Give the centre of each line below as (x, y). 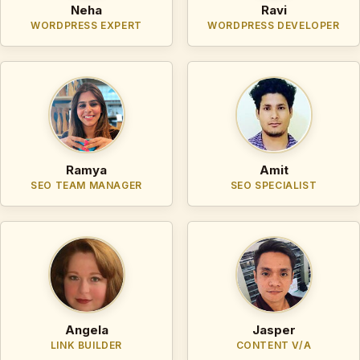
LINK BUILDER (86, 345)
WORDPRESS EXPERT (86, 25)
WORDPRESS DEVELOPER (274, 25)
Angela (86, 329)
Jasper (274, 329)
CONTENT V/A (274, 345)
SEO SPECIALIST (274, 185)
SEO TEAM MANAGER (86, 185)
